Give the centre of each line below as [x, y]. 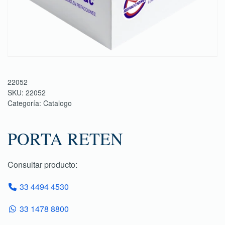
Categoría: [25, 103]
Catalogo [58, 103]
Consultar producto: [42, 164]
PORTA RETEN [65, 139]
